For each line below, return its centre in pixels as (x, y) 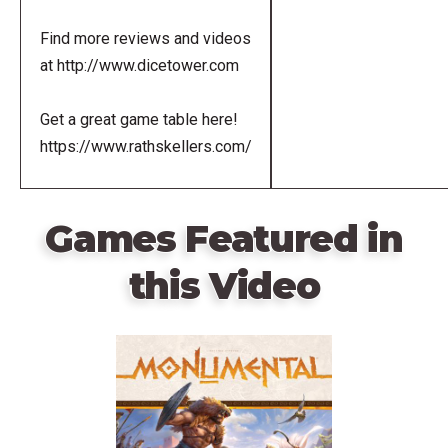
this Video (224, 285)
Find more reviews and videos (145, 38)
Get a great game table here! (138, 119)
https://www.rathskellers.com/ (145, 146)
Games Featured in (224, 238)
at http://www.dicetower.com (139, 65)
